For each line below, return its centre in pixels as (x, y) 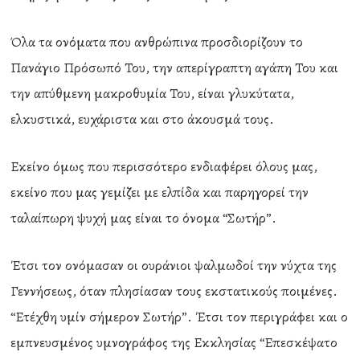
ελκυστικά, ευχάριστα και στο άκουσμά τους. (143, 119)
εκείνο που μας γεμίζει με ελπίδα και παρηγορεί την (160, 192)
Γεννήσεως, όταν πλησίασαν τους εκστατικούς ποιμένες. (174, 291)
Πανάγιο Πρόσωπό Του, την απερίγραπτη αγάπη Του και (175, 67)
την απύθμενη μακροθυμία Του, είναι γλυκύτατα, (153, 93)
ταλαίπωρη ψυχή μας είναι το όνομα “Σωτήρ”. (144, 218)
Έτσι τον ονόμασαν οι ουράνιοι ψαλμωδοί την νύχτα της (174, 265)
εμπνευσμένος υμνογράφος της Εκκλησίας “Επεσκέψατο (174, 342)
